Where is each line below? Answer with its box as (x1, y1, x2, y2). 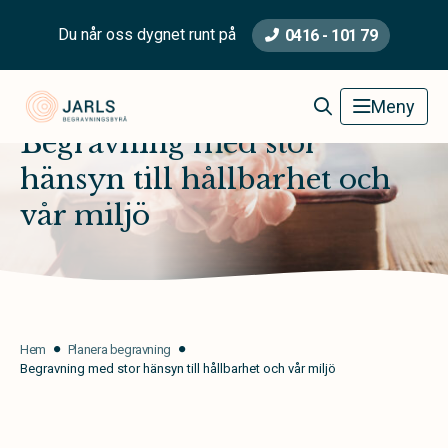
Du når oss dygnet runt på (57, 25, 236, 44)
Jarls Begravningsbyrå (127, 90, 270, 109)
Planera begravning (67, 342, 171, 357)
